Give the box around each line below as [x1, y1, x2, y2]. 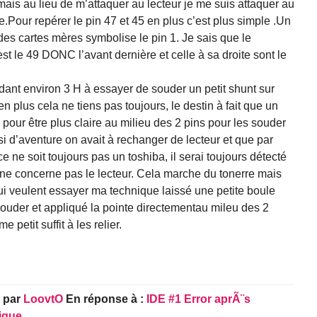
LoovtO [23, 293, 63, 306]
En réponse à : [66, 293, 146, 306]
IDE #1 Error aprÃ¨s [146, 293, 250, 306]
